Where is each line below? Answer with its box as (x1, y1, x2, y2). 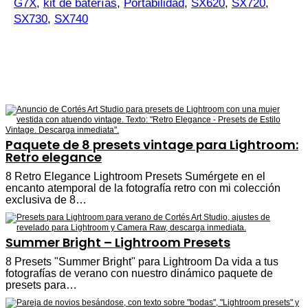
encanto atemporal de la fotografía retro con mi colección (5, 181, 280, 194)
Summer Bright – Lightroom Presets (5, 233, 230, 251)
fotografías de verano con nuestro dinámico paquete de (5, 267, 273, 279)
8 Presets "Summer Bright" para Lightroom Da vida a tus (5, 255, 278, 267)
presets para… (5, 278, 77, 291)
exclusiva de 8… (5, 193, 87, 206)
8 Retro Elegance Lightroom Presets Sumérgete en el (5, 170, 265, 182)
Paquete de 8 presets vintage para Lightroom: (5, 135, 298, 153)
